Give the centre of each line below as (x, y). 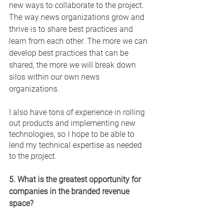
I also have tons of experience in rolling (78, 112)
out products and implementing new (73, 123)
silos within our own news (55, 77)
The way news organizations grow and (78, 17)
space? (22, 203)
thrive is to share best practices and (72, 29)
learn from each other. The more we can (79, 41)
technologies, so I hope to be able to (73, 134)
